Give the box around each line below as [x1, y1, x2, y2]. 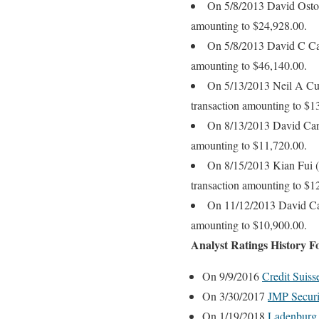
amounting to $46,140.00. [191, 58, 307, 73]
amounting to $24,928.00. [191, 18, 307, 33]
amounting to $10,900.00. [191, 217, 307, 232]
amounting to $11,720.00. [191, 137, 307, 152]
